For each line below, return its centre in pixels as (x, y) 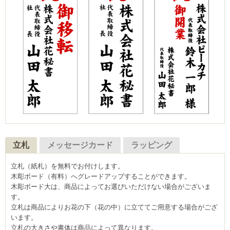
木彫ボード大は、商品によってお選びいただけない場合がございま (111, 186)
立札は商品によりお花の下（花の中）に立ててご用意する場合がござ (114, 207)
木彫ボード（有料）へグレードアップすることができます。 (101, 176)
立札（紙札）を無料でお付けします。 (68, 166)
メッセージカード (80, 145)
